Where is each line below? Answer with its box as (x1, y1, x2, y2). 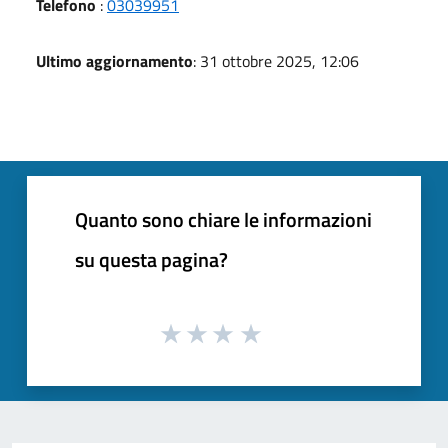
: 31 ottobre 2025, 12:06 (193, 48, 359, 73)
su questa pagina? (75, 243, 228, 275)
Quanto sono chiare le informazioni (75, 203, 372, 235)
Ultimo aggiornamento (36, 48, 193, 73)
